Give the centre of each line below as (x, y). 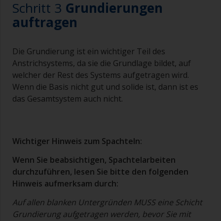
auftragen (45, 22)
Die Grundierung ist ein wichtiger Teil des (89, 52)
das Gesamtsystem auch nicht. (68, 99)
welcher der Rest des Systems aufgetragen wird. (101, 75)
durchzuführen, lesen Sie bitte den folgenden (100, 172)
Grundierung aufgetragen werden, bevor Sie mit (102, 214)
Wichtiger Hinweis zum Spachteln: (77, 141)
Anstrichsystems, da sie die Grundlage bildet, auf (102, 63)
